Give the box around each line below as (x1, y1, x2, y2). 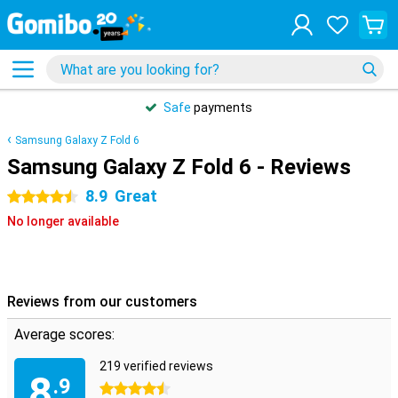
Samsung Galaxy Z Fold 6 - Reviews (7, 155, 351, 179)
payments (191, 100, 252, 115)
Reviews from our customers (7, 293, 197, 310)
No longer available (7, 214, 119, 228)
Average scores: (14, 326, 115, 343)
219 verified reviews (99, 359, 213, 373)
